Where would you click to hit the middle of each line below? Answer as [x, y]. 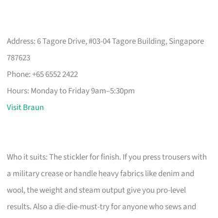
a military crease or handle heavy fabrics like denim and [101, 173]
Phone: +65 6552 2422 [43, 74]
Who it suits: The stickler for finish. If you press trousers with [107, 157]
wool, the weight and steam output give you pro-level [97, 190]
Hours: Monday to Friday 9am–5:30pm [71, 91]
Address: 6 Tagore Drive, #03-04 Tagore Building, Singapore [106, 41]
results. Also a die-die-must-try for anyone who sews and [102, 207]
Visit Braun [26, 107]
